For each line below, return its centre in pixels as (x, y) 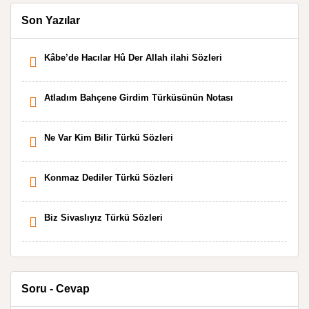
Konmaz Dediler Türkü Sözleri (109, 178)
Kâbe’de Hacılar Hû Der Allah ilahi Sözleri (133, 58)
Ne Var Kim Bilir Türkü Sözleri (109, 138)
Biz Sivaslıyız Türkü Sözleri (103, 218)
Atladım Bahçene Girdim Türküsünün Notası (139, 98)
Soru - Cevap (56, 289)
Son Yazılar (51, 20)
